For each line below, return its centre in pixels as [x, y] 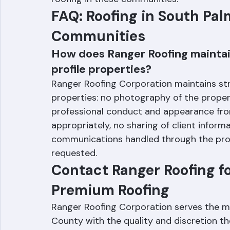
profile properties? [101, 94]
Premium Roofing [110, 215]
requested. [74, 178]
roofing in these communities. [115, 24]
